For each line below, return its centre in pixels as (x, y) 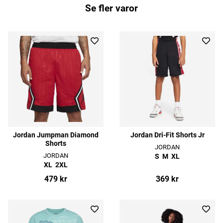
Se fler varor (111, 9)
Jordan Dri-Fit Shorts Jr (167, 135)
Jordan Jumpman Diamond (56, 135)
